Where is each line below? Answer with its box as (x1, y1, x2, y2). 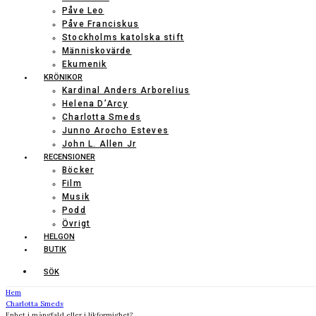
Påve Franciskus (62, 19, 139, 29)
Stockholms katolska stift (62, 32, 184, 42)
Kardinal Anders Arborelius (62, 85, 190, 95)
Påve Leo (62, 6, 104, 16)
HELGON (44, 232, 75, 241)
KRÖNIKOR (44, 73, 83, 82)
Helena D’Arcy (62, 99, 128, 109)
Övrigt (62, 219, 91, 229)
